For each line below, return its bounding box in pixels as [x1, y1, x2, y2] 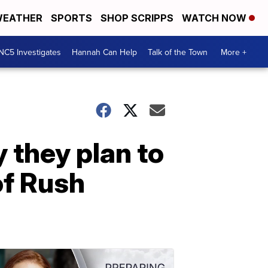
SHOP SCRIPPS [100, 12, 173, 24]
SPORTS [51, 12, 92, 24]
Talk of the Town [148, 45, 208, 58]
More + [221, 45, 246, 58]
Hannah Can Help [72, 45, 137, 58]
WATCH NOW [182, 12, 249, 24]
